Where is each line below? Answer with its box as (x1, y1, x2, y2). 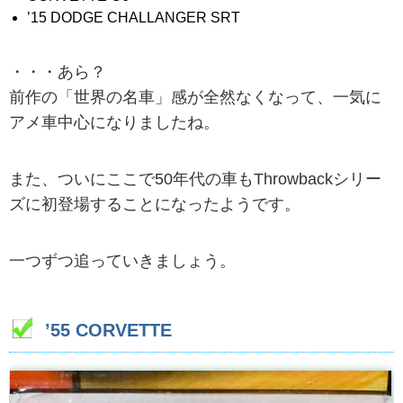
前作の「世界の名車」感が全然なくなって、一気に (9, 87, 381, 106)
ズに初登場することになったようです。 (9, 194, 300, 213)
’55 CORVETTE (45, 320, 172, 341)
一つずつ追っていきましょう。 (9, 252, 236, 271)
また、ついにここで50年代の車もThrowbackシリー (9, 169, 381, 188)
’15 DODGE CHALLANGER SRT (27, 10, 240, 26)
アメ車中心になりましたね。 (9, 112, 219, 131)
